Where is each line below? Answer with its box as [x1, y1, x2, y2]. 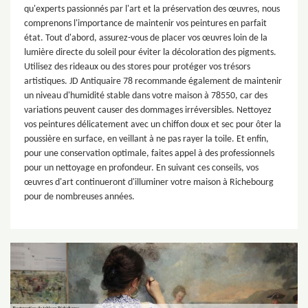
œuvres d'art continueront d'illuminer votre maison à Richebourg [24, 177, 274, 188]
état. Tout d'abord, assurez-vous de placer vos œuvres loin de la [24, 33, 267, 43]
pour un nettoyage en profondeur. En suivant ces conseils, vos [24, 163, 258, 173]
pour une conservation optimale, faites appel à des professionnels [24, 148, 274, 159]
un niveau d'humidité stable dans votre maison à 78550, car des [24, 91, 267, 101]
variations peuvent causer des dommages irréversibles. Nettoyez [24, 105, 272, 115]
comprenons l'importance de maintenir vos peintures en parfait [24, 19, 267, 29]
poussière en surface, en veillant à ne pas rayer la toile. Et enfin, [24, 134, 269, 144]
